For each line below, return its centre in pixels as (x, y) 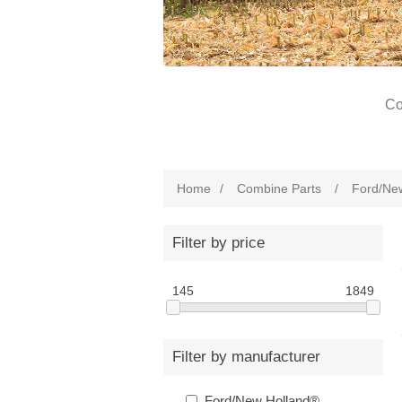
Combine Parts (279, 188)
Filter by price (218, 243)
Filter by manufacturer (246, 357)
